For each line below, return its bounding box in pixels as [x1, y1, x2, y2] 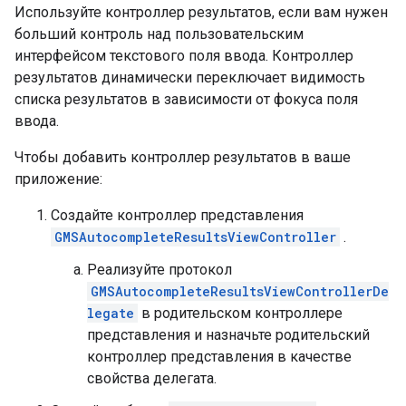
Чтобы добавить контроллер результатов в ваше [14, 149, 351, 167]
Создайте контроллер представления [51, 207, 304, 225]
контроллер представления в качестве [87, 348, 352, 366]
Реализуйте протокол [87, 261, 232, 279]
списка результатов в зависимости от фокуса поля [14, 91, 358, 109]
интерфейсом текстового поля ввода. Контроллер [14, 47, 353, 65]
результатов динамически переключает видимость [14, 69, 365, 87]
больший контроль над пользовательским [14, 25, 304, 43]
